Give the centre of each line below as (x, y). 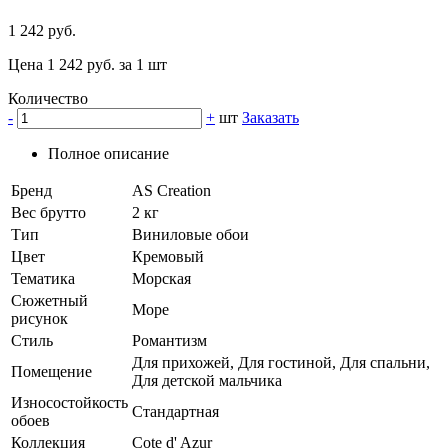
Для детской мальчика (207, 381)
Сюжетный (49, 301)
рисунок (39, 319)
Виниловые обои (190, 235)
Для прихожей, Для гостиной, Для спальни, (281, 363)
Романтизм (169, 341)
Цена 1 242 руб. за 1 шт (87, 65)
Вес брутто (48, 213)
